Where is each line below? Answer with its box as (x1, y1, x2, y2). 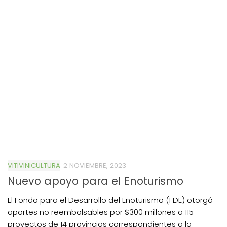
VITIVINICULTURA (8, 160, 60, 170)
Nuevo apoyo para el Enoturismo (8, 173, 183, 188)
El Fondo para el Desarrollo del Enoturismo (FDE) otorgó (8, 194, 213, 205)
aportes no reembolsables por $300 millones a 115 (8, 206, 194, 217)
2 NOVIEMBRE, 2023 (63, 160, 126, 170)
